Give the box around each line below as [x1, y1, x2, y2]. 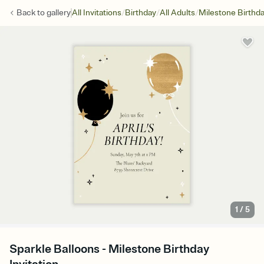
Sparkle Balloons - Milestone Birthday [9, 242, 209, 257]
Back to [16, 8, 47, 18]
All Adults [160, 8, 195, 18]
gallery [47, 8, 71, 18]
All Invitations [72, 8, 121, 18]
